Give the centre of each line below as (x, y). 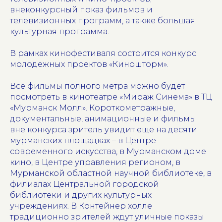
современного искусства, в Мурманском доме (108, 151)
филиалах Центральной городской (84, 184)
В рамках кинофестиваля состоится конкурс (103, 53)
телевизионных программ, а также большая (103, 20)
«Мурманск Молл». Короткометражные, (92, 108)
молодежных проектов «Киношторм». (89, 64)
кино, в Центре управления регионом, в (95, 162)
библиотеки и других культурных (81, 195)
